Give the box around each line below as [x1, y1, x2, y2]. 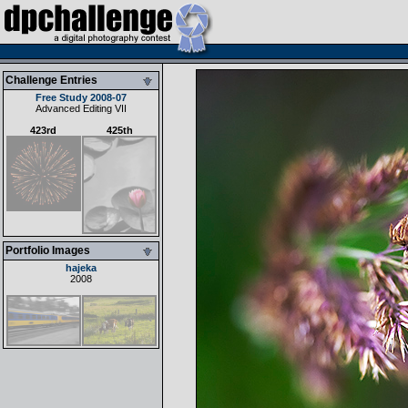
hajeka [66, 262, 97, 273]
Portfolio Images [5, 244, 90, 257]
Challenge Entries [5, 74, 97, 87]
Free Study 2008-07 [36, 92, 127, 103]
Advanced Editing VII [36, 103, 127, 114]
